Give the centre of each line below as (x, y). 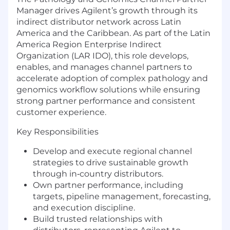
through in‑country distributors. (98, 174)
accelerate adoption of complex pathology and (112, 79)
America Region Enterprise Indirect (89, 45)
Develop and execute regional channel (112, 151)
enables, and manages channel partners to (104, 67)
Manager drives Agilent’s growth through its (107, 11)
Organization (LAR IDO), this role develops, (102, 56)
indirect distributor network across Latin (99, 22)
